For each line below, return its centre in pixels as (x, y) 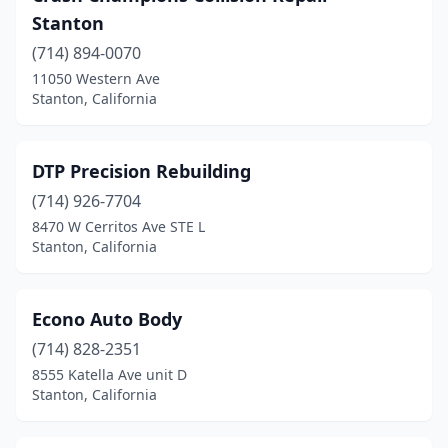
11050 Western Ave (96, 78)
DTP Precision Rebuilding (141, 171)
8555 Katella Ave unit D (109, 374)
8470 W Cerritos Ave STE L (118, 226)
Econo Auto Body (107, 319)
